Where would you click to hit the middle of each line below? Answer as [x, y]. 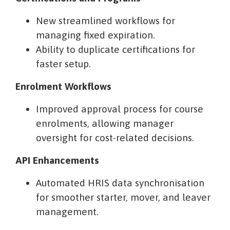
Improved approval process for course [120, 109]
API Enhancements [57, 160]
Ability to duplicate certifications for [116, 50]
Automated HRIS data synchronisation [120, 183]
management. [67, 212]
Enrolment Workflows [63, 87]
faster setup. [63, 64]
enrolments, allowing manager [105, 123]
